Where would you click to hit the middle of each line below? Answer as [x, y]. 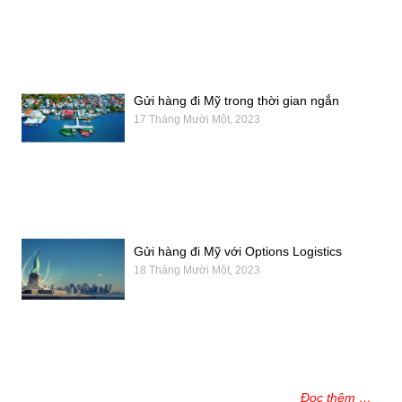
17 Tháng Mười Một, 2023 [197, 119]
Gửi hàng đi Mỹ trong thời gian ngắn [237, 100]
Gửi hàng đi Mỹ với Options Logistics [238, 252]
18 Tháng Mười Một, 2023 [197, 271]
